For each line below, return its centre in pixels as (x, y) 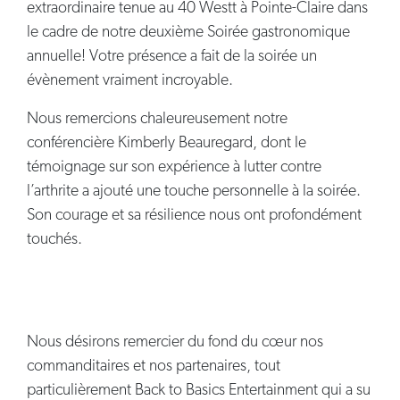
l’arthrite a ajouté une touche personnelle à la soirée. (194, 191)
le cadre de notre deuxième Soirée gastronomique (188, 32)
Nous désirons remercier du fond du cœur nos (175, 342)
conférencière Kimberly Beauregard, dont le (167, 143)
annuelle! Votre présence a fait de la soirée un (172, 56)
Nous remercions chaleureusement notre (157, 119)
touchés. (54, 239)
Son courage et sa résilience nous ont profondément (194, 215)
